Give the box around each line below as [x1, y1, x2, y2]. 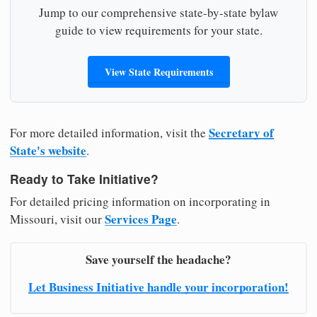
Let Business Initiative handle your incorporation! [28, 277, 289, 296]
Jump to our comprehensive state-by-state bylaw [39, 4, 278, 21]
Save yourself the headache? [86, 250, 231, 268]
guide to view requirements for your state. [54, 21, 263, 38]
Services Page [105, 209, 177, 228]
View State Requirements [104, 64, 213, 79]
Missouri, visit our [10, 210, 105, 227]
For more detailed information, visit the [10, 124, 209, 141]
